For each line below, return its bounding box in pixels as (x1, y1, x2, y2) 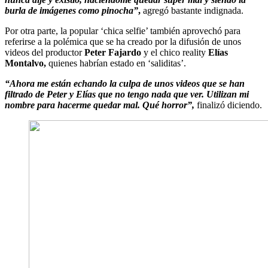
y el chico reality (141, 47, 208, 57)
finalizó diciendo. (194, 99, 262, 110)
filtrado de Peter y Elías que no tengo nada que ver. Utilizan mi (5, 89, 249, 99)
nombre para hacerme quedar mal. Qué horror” (5, 99, 192, 110)
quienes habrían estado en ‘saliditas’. (48, 57, 186, 68)
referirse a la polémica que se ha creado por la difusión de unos (5, 36, 241, 47)
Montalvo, (5, 57, 48, 68)
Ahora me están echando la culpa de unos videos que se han (10, 78, 245, 89)
